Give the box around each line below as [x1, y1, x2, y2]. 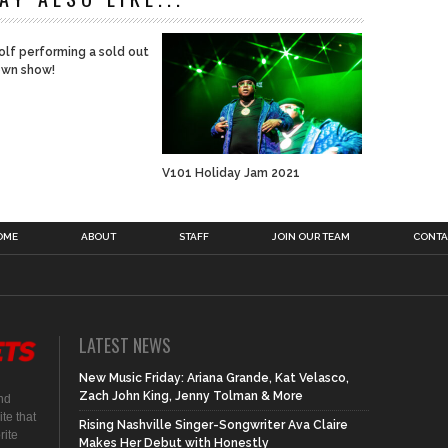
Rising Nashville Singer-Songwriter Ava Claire [79, 418, 348, 432]
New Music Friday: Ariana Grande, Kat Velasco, [79, 371, 349, 385]
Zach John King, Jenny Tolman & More [79, 389, 303, 403]
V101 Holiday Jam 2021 [162, 166, 300, 180]
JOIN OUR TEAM [272, 231, 350, 242]
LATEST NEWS [79, 332, 171, 358]
